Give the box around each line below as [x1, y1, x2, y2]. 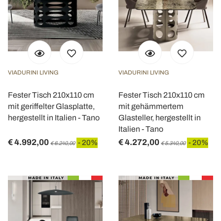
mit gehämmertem [118, 102, 184, 110]
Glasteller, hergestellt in [118, 113, 201, 122]
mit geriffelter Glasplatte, [8, 102, 95, 110]
